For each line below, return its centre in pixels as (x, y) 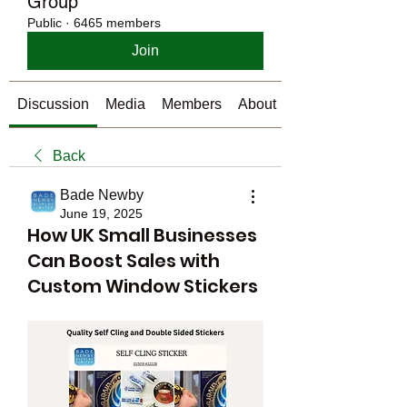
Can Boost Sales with (124, 261)
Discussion (53, 104)
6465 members (117, 23)
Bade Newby (102, 195)
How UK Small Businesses (142, 235)
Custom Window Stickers (143, 286)
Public (45, 23)
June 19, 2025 (101, 213)
